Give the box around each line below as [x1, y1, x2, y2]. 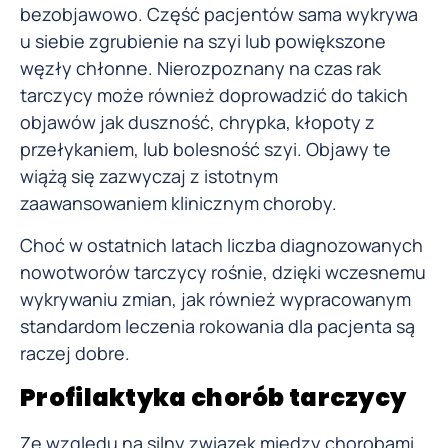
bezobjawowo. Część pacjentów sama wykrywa [20, 2, 418, 27]
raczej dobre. [20, 340, 130, 365]
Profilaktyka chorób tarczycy [20, 380, 407, 414]
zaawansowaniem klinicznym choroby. [20, 191, 337, 216]
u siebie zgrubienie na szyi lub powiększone [20, 29, 386, 54]
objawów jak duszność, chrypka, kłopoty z [20, 110, 375, 135]
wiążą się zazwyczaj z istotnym [20, 164, 278, 189]
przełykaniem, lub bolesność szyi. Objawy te [20, 137, 391, 162]
